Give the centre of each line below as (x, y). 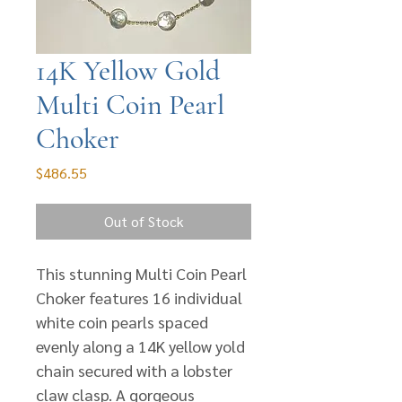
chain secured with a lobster (134, 370)
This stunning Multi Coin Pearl (141, 273)
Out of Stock (144, 221)
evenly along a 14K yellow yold (140, 346)
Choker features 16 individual (139, 297)
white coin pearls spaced (122, 322)
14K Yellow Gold (128, 70)
